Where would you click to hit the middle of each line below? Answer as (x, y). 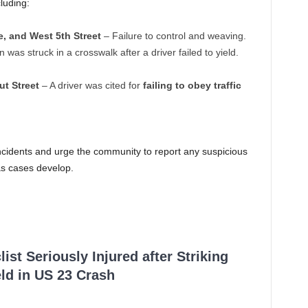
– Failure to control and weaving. (173, 36)
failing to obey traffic (192, 86)
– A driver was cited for (91, 86)
